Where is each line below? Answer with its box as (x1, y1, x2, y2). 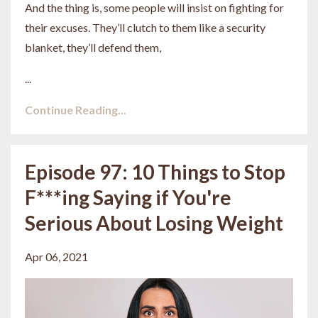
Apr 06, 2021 (25, 249, 88, 263)
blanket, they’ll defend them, (25, 40, 161, 54)
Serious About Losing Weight (25, 210, 283, 235)
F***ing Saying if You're (25, 185, 231, 209)
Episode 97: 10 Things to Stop (25, 159, 285, 184)
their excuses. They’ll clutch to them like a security (25, 20, 265, 34)
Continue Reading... (25, 102, 126, 116)
